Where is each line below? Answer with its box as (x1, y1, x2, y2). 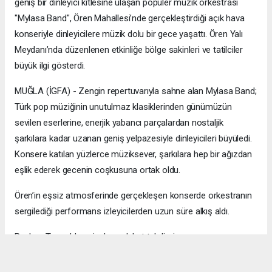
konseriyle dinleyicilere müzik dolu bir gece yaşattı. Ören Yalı (15, 29, 243, 40)
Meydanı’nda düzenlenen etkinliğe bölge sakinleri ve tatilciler (15, 44, 243, 56)
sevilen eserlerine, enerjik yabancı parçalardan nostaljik (15, 117, 224, 129)
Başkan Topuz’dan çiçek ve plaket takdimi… (15, 231, 180, 243)
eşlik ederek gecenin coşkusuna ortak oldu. (15, 165, 180, 176)
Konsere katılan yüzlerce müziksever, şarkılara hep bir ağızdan (15, 149, 253, 160)
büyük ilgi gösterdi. (15, 60, 86, 72)
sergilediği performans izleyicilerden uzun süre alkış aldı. (15, 206, 229, 217)
